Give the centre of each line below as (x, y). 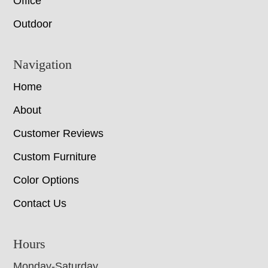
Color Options (46, 180)
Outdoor (33, 24)
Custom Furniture (55, 157)
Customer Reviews (59, 134)
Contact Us (40, 204)
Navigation (43, 65)
